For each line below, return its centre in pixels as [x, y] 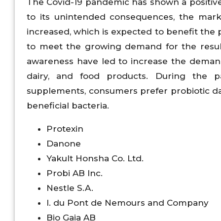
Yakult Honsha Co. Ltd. [95, 158]
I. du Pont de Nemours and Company [128, 203]
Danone [64, 143]
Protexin [65, 129]
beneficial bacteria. [68, 105]
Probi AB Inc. [74, 173]
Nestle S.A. [70, 188]
